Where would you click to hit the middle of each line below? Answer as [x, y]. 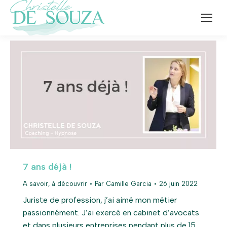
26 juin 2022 [178, 183]
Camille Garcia [129, 183]
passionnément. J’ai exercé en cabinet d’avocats [111, 212]
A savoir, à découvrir [55, 183]
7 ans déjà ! [47, 166]
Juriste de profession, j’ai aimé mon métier [100, 200]
